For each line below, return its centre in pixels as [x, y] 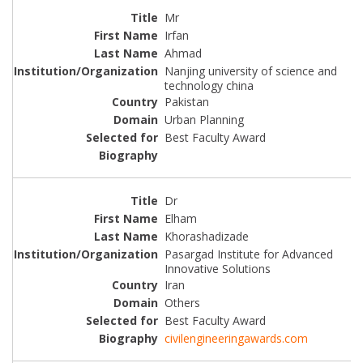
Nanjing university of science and [251, 71]
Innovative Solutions [218, 268]
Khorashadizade [207, 236]
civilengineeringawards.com [236, 338]
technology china [209, 86]
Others [182, 302]
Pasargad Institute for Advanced [249, 254]
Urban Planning [204, 120]
